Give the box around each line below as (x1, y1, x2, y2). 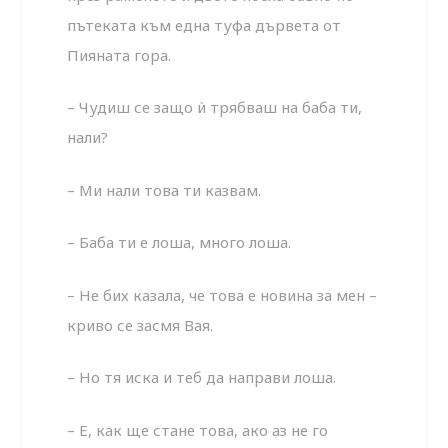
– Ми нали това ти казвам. (67, 179, 262, 200)
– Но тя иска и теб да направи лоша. (67, 367, 337, 388)
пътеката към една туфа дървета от (67, 14, 342, 35)
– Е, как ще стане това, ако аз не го (67, 419, 329, 440)
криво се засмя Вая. (67, 314, 214, 335)
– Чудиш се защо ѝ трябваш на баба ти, (67, 97, 363, 118)
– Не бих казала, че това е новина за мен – (67, 284, 378, 305)
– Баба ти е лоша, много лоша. (67, 232, 292, 253)
